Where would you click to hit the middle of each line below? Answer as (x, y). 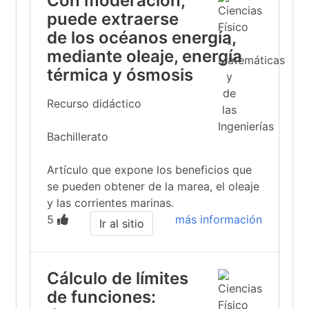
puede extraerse (113, 19)
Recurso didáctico (94, 103)
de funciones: (101, 297)
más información (219, 219)
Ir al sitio (122, 223)
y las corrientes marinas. (110, 203)
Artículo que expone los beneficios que (149, 170)
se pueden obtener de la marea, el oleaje (153, 186)
